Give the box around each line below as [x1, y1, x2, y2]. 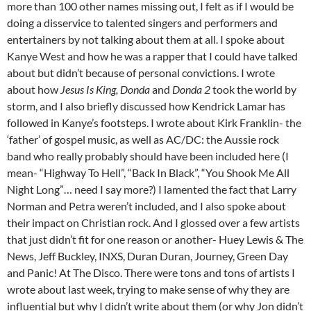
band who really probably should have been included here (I [7, 149, 289, 163]
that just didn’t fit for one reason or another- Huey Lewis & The [7, 233, 303, 246]
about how [7, 83, 60, 96]
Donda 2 [172, 83, 212, 96]
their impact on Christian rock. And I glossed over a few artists [7, 216, 300, 230]
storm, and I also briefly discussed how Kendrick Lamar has [7, 99, 285, 113]
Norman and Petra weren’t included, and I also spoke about [7, 199, 286, 213]
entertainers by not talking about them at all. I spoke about [7, 33, 285, 47]
